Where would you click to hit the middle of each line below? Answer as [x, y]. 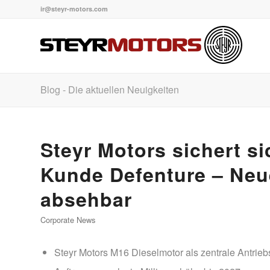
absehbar [86, 199]
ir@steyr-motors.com [74, 9]
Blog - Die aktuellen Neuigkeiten [110, 89]
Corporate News [68, 220]
